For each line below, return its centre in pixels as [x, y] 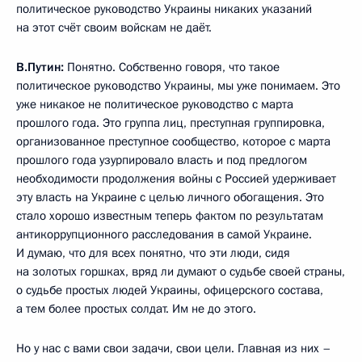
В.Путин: [40, 67]
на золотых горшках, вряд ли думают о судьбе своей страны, [181, 271]
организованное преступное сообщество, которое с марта [173, 141]
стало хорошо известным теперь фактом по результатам [170, 215]
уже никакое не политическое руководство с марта [155, 104]
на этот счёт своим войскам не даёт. [114, 27]
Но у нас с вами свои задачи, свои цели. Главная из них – [174, 348]
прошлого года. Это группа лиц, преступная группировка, [170, 122]
